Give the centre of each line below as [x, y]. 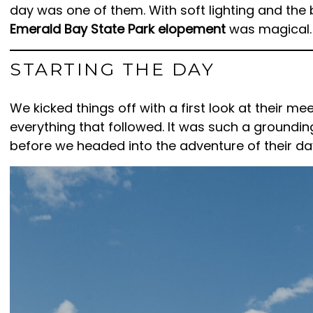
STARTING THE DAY [112, 69]
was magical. [269, 29]
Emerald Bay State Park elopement [118, 29]
